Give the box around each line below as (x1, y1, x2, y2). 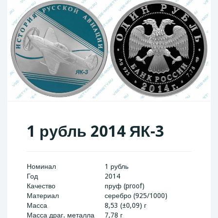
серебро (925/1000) (105, 192, 167, 200)
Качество (27, 182, 55, 190)
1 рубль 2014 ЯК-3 (27, 122, 164, 141)
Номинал (27, 163, 56, 170)
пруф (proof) (105, 182, 145, 190)
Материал (27, 192, 59, 200)
